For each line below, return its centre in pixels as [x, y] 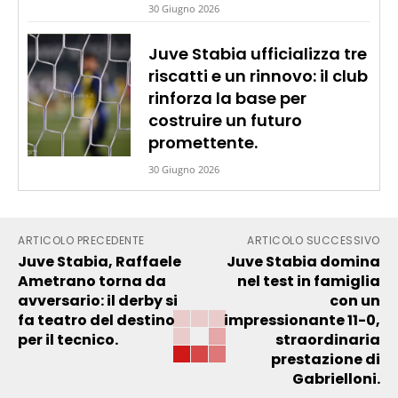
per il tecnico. [68, 339]
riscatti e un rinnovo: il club [258, 76]
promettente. [203, 142]
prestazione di [325, 359]
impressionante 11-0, [302, 320]
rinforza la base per [227, 98]
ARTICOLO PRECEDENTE [81, 240]
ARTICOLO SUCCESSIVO [314, 240]
